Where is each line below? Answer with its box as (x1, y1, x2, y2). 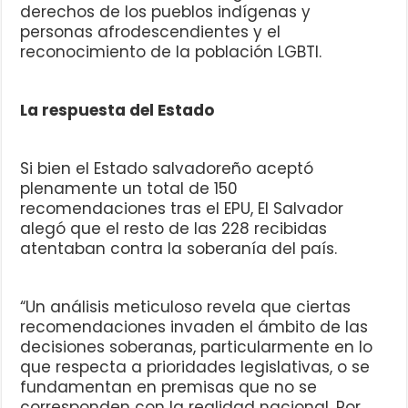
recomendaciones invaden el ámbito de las (20, 316, 369, 339)
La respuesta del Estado (20, 99, 215, 122)
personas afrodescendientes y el (20, 21, 281, 44)
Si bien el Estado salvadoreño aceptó (20, 158, 314, 180)
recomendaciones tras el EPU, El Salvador (20, 198, 344, 220)
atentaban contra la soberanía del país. (20, 238, 338, 260)
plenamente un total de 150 (20, 178, 239, 200)
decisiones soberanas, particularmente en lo (20, 336, 373, 359)
